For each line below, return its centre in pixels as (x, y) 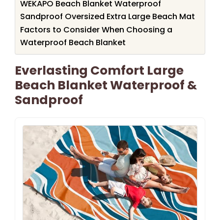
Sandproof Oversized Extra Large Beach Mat (108, 16)
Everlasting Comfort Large (99, 70)
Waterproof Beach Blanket (73, 42)
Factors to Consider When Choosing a (96, 29)
